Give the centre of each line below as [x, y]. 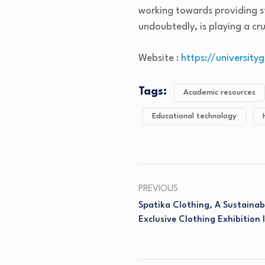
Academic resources [219, 93]
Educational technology [194, 116]
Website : [160, 58]
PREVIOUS [158, 189]
